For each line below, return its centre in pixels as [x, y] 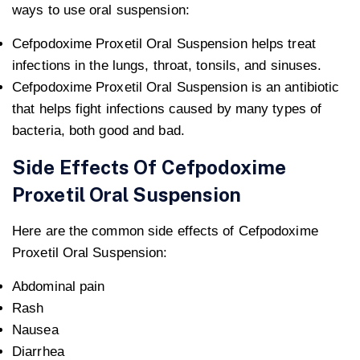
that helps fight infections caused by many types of [167, 109]
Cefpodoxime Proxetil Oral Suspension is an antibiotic [176, 88]
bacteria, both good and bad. [98, 131]
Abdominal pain [59, 287]
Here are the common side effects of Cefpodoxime [165, 231]
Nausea [35, 330]
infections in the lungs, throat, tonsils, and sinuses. [167, 66]
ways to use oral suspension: [101, 10]
